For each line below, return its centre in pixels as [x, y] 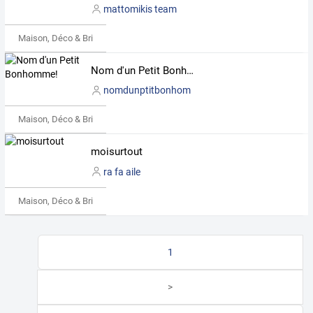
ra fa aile [122, 172]
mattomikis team [140, 9]
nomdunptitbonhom [147, 90]
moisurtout [116, 152]
